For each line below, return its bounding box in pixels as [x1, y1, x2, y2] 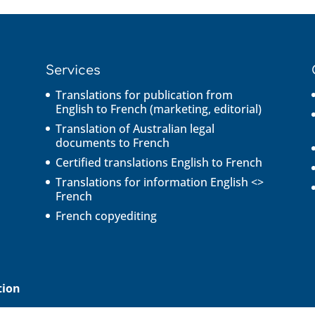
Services [45, 63, 101, 77]
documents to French [55, 134, 169, 150]
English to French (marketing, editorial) [55, 101, 262, 117]
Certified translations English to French [55, 154, 262, 170]
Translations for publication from [55, 86, 233, 103]
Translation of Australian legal [55, 120, 214, 136]
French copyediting [55, 207, 157, 224]
